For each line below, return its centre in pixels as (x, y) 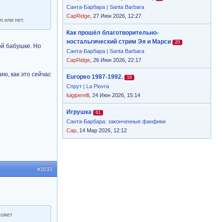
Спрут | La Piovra (88, 86)
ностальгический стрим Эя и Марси (119, 42)
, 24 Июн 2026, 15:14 (115, 95)
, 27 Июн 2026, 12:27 (116, 16)
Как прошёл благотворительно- (112, 33)
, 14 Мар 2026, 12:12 (102, 130)
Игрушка (79, 112)
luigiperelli (78, 95)
